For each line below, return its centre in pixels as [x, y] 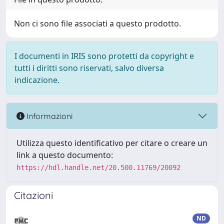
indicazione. [37, 80]
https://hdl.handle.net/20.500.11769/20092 [98, 167]
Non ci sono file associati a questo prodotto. [97, 23]
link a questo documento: [65, 155]
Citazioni [33, 195]
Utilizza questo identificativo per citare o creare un [112, 143]
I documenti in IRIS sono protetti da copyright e [104, 56]
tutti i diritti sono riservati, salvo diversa [89, 68]
